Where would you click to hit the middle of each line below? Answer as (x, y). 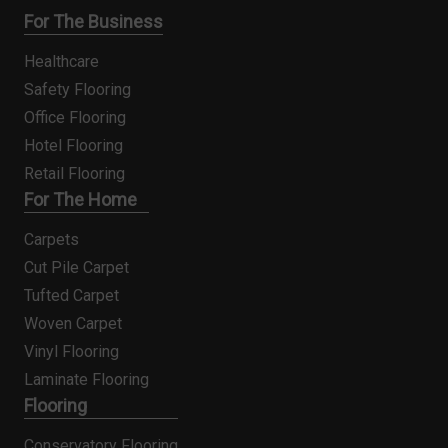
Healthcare (61, 61)
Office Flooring (75, 117)
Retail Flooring (74, 173)
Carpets (51, 239)
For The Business (93, 21)
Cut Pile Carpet (76, 267)
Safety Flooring (77, 89)
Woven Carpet (73, 323)
